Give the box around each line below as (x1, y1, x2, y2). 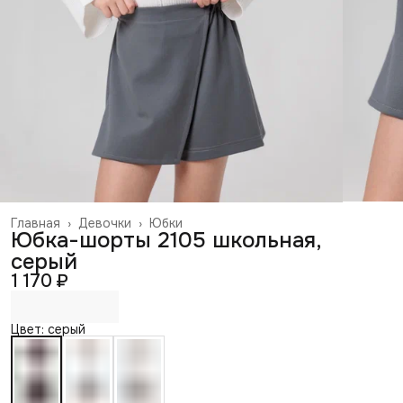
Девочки (78, 214, 131, 231)
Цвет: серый (11, 320, 85, 337)
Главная (11, 214, 60, 231)
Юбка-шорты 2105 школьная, (11, 226, 321, 254)
